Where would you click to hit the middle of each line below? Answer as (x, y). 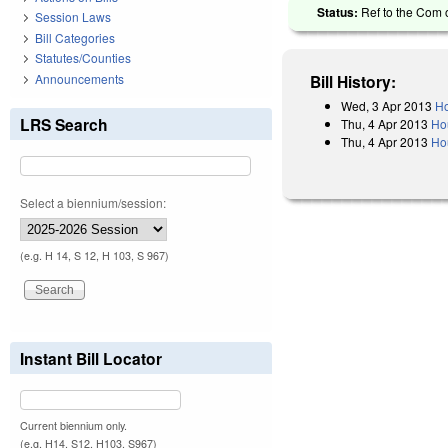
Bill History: (353, 81)
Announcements (79, 78)
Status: (339, 11)
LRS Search (64, 124)
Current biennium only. (73, 425)
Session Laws (73, 17)
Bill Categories (75, 37)
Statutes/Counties (83, 58)
